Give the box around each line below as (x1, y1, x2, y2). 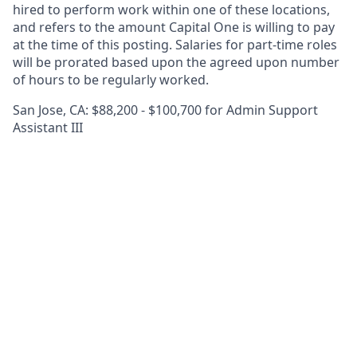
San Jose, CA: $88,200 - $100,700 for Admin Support (13, 101, 318, 119)
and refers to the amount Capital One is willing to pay (13, 18, 335, 36)
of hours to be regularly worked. (13, 71, 209, 88)
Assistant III (13, 119, 83, 136)
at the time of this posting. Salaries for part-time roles (13, 36, 337, 53)
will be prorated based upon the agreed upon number (13, 53, 339, 71)
